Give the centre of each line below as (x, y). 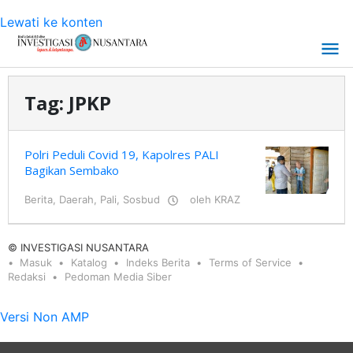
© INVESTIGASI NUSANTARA (78, 247)
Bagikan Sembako (72, 170)
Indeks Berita (158, 262)
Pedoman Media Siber (118, 277)
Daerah (76, 199)
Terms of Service (250, 262)
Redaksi (27, 277)
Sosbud (141, 199)
